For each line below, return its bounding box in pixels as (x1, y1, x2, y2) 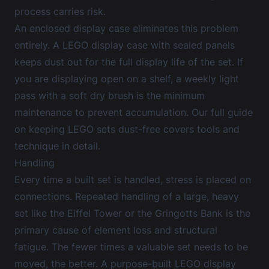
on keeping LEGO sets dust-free (14, 123, 160, 135)
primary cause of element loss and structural (14, 224, 217, 236)
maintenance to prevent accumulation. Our (14, 106, 211, 118)
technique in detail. (14, 140, 100, 152)
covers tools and (160, 123, 240, 135)
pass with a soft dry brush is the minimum (14, 89, 205, 101)
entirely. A (14, 39, 62, 51)
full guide (211, 106, 253, 118)
